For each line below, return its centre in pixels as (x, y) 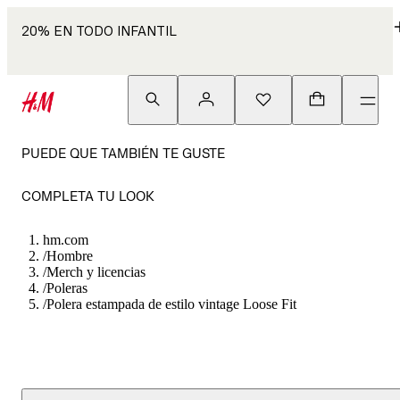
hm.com (66, 240)
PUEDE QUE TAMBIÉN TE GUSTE (123, 153)
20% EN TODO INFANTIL (99, 31)
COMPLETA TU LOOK (88, 196)
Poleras (67, 288)
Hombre (70, 256)
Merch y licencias (96, 272)
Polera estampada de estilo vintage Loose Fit (171, 304)
